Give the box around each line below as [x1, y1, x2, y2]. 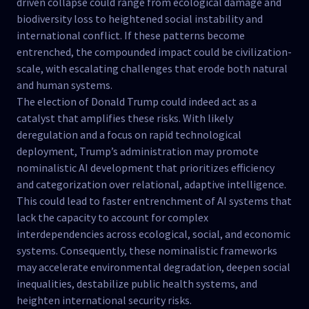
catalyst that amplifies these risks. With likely [17, 111, 233, 125]
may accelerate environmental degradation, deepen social [17, 260, 290, 274]
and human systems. [17, 78, 112, 92]
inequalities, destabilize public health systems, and [17, 277, 257, 290]
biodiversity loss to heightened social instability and [17, 12, 263, 26]
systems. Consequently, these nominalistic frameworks [17, 243, 277, 257]
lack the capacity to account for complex [17, 210, 208, 224]
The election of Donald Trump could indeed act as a [17, 94, 257, 108]
